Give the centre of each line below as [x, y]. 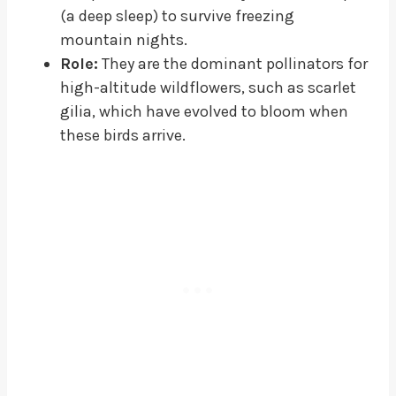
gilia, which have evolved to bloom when [204, 111]
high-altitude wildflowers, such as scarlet [208, 87]
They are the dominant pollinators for [233, 63]
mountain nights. [124, 39]
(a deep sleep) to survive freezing [177, 15]
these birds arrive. [123, 135]
